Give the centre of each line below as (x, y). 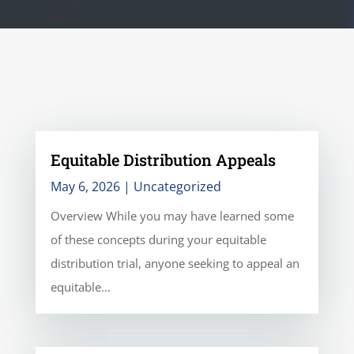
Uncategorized (177, 187)
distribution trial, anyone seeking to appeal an (175, 264)
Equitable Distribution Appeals (163, 160)
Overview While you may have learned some (172, 216)
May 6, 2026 (85, 187)
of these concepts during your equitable (158, 240)
